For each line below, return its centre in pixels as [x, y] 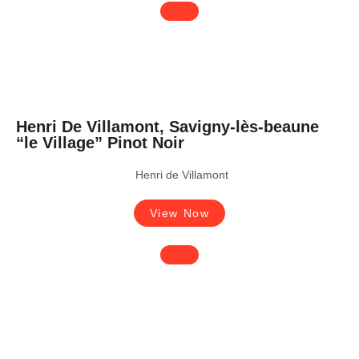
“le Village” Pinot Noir [100, 143]
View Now [179, 213]
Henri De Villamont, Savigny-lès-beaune [167, 127]
